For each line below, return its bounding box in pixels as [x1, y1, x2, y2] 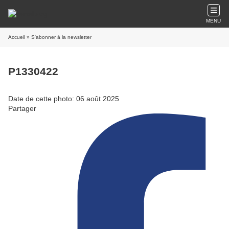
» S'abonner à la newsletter [25, 34, 91, 40]
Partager [8, 104, 36, 112]
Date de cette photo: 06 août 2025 [8, 94, 119, 103]
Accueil [8, 34, 25, 40]
